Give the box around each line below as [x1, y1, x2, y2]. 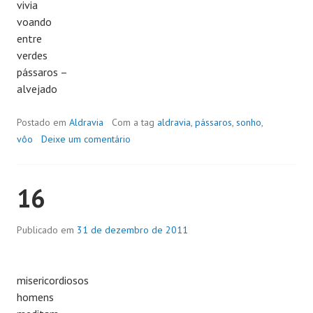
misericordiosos [17, 272, 89, 287]
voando [17, 14, 52, 29]
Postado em [17, 115, 69, 129]
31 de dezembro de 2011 [77, 223, 188, 236]
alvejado [17, 81, 57, 96]
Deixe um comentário [41, 132, 131, 145]
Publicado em [17, 223, 77, 236]
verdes [17, 48, 48, 62]
